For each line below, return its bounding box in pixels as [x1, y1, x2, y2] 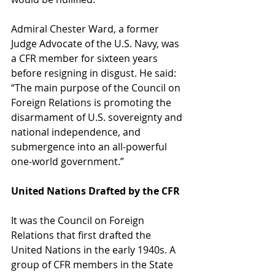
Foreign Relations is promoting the [11, 95, 174, 109]
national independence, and [11, 125, 143, 139]
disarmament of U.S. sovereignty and [11, 110, 185, 124]
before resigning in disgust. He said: [11, 66, 179, 80]
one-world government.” [11, 154, 124, 168]
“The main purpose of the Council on [11, 80, 183, 95]
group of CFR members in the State [11, 257, 176, 271]
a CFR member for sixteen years [11, 51, 160, 65]
